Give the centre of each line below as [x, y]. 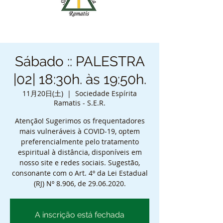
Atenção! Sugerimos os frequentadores [80, 121]
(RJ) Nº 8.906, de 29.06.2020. [80, 183]
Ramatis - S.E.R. [80, 103]
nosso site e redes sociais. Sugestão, [80, 163]
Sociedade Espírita [106, 93]
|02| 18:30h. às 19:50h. [80, 79]
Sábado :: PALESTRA [80, 61]
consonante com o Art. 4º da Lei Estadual [80, 173]
